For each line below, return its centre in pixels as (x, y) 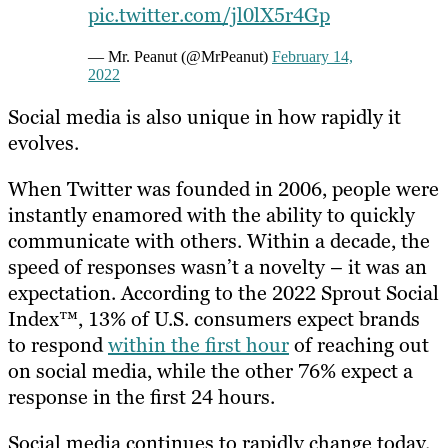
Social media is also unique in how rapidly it (204, 116)
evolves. (43, 142)
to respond (58, 344)
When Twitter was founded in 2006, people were (223, 188)
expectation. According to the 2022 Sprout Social (223, 292)
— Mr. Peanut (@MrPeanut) (180, 56)
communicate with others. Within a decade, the (219, 240)
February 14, (312, 56)
